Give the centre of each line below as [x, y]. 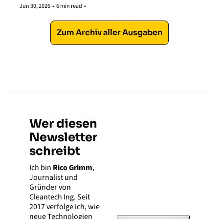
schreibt [55, 151]
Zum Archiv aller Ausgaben [109, 33]
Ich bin [41, 168]
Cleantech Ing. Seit [60, 197]
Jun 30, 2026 [35, 6]
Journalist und [54, 178]
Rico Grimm [73, 168]
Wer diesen [63, 124]
